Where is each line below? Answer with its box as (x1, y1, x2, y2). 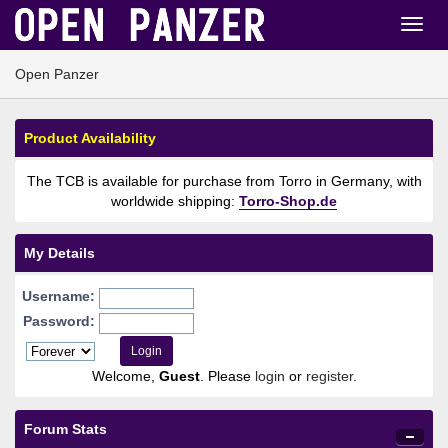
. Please (199, 368, 255, 385)
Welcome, (91, 368, 159, 385)
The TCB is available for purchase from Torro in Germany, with (26, 172, 422, 189)
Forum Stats (24, 420, 107, 437)
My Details (24, 245, 95, 262)
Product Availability (24, 130, 156, 146)
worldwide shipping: (111, 192, 239, 209)
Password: (23, 313, 95, 330)
